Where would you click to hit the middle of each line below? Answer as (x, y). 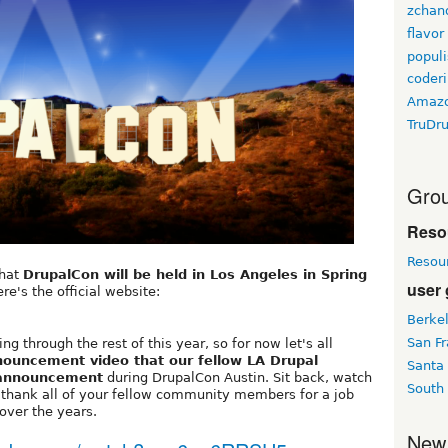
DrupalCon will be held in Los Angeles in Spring (195, 275)
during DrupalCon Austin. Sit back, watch (237, 378)
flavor (425, 33)
